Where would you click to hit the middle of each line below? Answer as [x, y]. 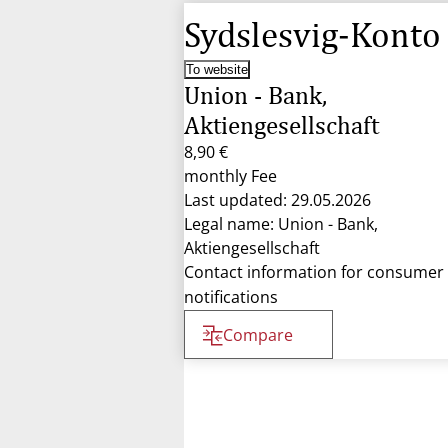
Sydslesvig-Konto [312, 34]
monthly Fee [230, 176]
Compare [258, 335]
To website [217, 69]
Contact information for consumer [314, 272]
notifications [231, 297]
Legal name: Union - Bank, [281, 224]
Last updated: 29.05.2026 [277, 200]
